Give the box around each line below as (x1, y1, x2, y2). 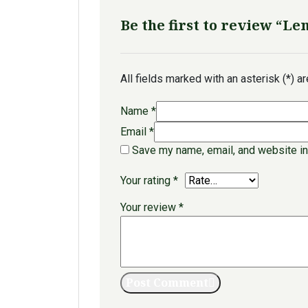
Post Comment (126, 274, 208, 290)
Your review (120, 200, 179, 214)
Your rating (120, 173, 173, 187)
